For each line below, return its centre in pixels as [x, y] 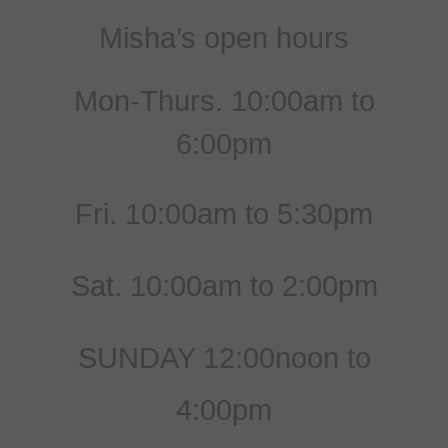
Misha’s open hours [224, 37]
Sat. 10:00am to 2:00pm [224, 285]
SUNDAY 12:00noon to [224, 357]
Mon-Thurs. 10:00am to [224, 100]
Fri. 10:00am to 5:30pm [224, 213]
